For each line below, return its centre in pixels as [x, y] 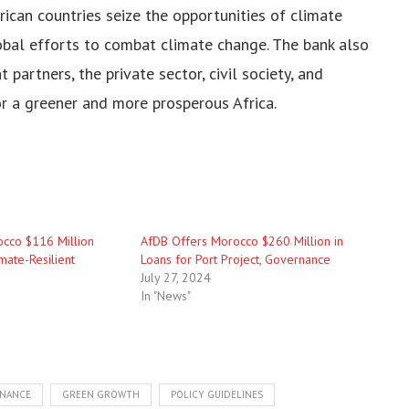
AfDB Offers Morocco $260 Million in [241, 241]
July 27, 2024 [175, 277]
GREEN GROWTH [101, 394]
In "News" [165, 295]
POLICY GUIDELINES [217, 394]
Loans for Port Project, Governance [235, 259]
